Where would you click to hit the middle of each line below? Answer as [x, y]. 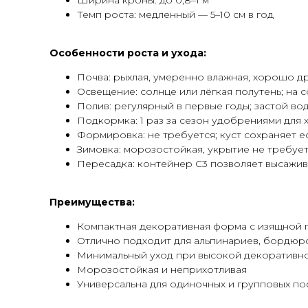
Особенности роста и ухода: [128, 53]
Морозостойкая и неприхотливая [162, 269]
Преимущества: [92, 202]
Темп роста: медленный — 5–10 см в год [175, 14]
